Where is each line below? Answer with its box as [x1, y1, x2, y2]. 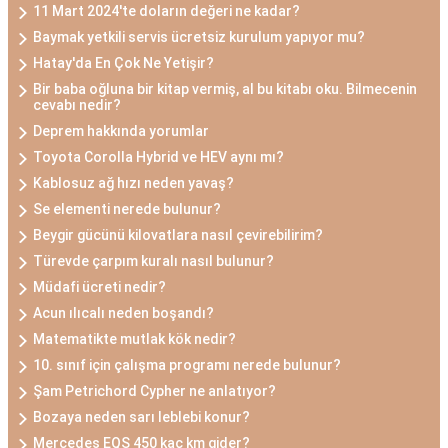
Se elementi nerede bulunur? [33, 201, 221, 217]
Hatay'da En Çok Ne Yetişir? [33, 55, 214, 71]
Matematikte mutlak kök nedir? [33, 331, 236, 347]
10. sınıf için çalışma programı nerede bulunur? [33, 357, 341, 373]
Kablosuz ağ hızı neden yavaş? [33, 175, 234, 191]
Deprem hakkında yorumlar [33, 123, 209, 139]
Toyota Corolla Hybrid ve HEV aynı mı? [33, 149, 284, 165]
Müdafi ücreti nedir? [33, 279, 166, 295]
